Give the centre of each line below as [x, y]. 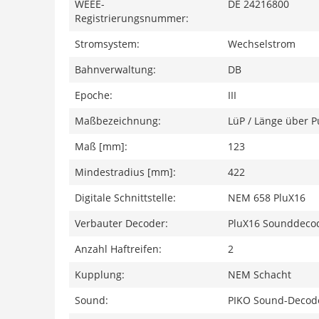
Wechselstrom [262, 43]
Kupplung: [100, 274]
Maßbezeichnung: [118, 120]
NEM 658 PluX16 [267, 197]
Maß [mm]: [101, 146]
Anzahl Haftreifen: [118, 249]
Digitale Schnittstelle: [125, 197]
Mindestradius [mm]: [125, 172]
